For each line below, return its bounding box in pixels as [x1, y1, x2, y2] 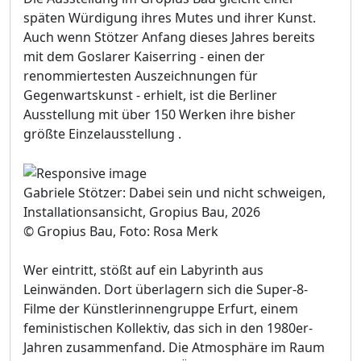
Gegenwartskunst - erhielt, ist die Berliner [23, 85, 277, 104]
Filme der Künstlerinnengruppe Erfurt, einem [23, 300, 298, 318]
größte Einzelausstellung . [23, 124, 181, 143]
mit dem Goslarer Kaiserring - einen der [23, 47, 265, 65]
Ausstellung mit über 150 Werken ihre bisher [23, 105, 296, 123]
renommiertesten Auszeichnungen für [23, 66, 258, 85]
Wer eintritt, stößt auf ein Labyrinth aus [23, 261, 263, 280]
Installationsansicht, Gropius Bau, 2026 [23, 203, 260, 222]
